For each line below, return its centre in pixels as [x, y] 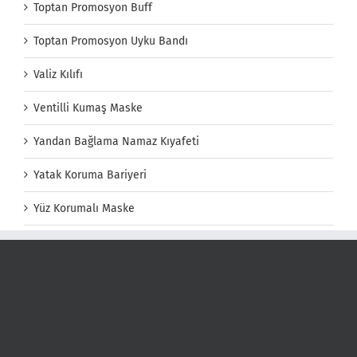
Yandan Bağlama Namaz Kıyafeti [116, 141]
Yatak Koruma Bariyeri [90, 175]
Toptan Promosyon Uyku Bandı [111, 41]
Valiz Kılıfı [58, 74]
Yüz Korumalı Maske [84, 208]
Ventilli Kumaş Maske [88, 108]
